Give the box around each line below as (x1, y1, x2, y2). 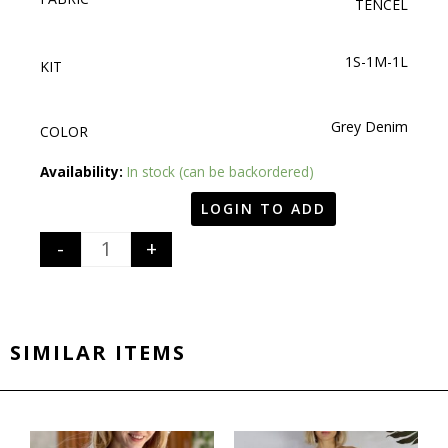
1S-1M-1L (345, 52, 408, 72)
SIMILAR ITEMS (10, 338, 186, 366)
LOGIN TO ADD (201, 198, 326, 218)
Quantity (104, 160, 158, 180)
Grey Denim (331, 116, 408, 136)
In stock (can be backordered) (127, 161, 314, 181)
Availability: (40, 161, 123, 181)
